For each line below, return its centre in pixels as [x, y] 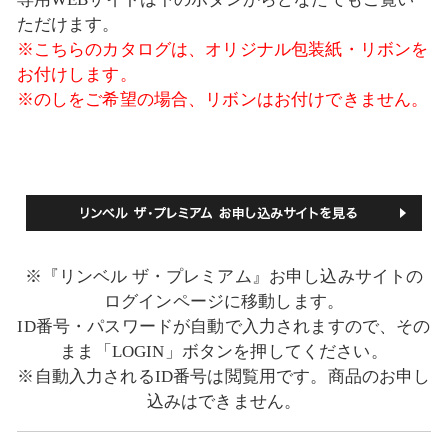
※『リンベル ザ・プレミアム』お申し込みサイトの [224, 277]
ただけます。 [68, 25]
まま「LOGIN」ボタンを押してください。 [224, 352]
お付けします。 [76, 75]
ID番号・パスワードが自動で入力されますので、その [224, 327]
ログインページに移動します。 [224, 302]
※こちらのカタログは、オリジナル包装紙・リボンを [222, 50]
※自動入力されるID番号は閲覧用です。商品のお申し [224, 377]
